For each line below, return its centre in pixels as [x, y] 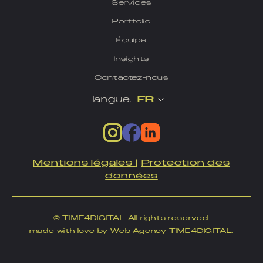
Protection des [186, 163]
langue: [112, 100]
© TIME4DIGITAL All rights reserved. [131, 219]
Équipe [131, 41]
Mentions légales [84, 163]
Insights [131, 59]
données [131, 176]
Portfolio [131, 22]
